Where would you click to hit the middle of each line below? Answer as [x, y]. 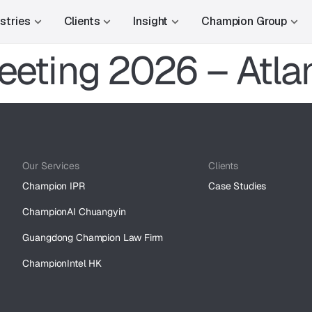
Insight [151, 21]
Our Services [51, 166]
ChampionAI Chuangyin [74, 212]
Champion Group [244, 21]
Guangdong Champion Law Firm [93, 237]
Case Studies [237, 186]
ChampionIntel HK [62, 263]
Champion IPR [54, 186]
